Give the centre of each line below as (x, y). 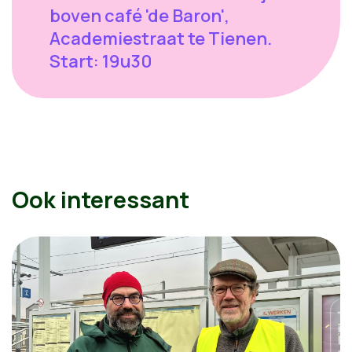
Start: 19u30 (101, 61)
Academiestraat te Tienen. (161, 38)
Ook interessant (101, 200)
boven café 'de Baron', (139, 16)
